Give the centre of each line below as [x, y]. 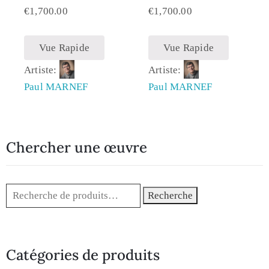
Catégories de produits [83, 255]
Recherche [171, 195]
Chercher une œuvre [77, 147]
